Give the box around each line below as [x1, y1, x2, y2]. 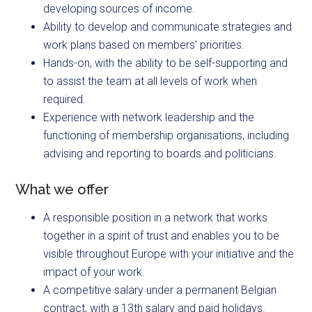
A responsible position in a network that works [43, 211, 268, 225]
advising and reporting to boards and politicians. [43, 147, 277, 161]
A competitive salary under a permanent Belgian [43, 283, 277, 297]
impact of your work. [43, 265, 146, 279]
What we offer [15, 181, 109, 198]
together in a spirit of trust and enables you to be [43, 229, 280, 243]
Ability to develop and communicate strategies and [43, 20, 292, 34]
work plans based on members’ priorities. [43, 38, 248, 52]
